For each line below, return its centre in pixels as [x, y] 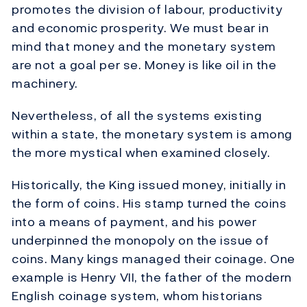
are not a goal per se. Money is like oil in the [144, 65]
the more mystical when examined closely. [141, 153]
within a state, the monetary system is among [152, 134]
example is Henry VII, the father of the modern [152, 278]
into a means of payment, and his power [134, 222]
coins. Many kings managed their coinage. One [153, 259]
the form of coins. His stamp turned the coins [149, 204]
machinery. [45, 84]
